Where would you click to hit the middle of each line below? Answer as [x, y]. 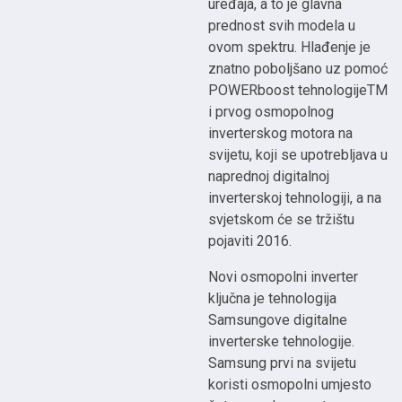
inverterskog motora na [281, 134]
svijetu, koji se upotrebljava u [298, 155]
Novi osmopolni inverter [284, 277]
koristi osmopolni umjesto [290, 385]
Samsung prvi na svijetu [283, 363]
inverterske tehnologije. [282, 342]
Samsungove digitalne [278, 320]
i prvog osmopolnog [271, 112]
